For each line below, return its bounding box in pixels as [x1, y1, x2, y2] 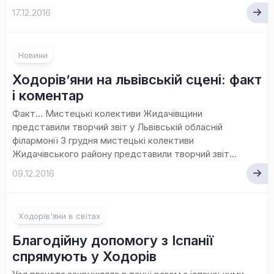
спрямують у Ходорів [12, 248, 157, 264]
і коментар [12, 87, 84, 103]
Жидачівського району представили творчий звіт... [12, 148, 237, 160]
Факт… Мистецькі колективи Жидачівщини [12, 108, 202, 119]
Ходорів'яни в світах [18, 211, 100, 221]
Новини [18, 50, 48, 60]
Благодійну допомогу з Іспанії [12, 232, 213, 248]
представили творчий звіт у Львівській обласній [12, 121, 223, 133]
